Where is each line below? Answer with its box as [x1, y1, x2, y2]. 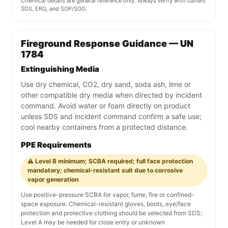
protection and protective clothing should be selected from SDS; [21, 209, 202, 217]
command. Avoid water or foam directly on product [21, 101, 190, 110]
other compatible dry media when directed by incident [21, 91, 202, 100]
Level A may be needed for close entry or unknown [21, 218, 165, 226]
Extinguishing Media [21, 64, 99, 74]
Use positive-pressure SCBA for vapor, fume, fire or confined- [21, 191, 194, 199]
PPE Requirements [21, 140, 92, 150]
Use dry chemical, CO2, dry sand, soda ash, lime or [21, 80, 191, 89]
